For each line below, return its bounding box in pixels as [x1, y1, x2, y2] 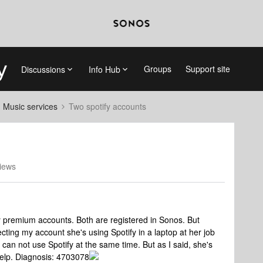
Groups [143, 63, 171, 75]
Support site [185, 63, 230, 75]
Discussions [21, 63, 65, 75]
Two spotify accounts [69, 100, 146, 112]
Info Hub [88, 63, 120, 75]
